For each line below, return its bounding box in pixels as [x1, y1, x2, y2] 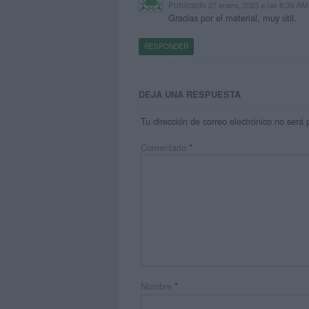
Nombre [141, 279, 175, 292]
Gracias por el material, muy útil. [168, 11, 297, 25]
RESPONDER [143, 41, 188, 52]
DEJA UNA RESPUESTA [139, 88, 241, 101]
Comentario [141, 141, 190, 154]
